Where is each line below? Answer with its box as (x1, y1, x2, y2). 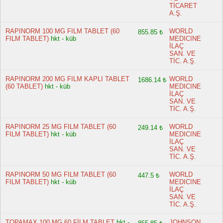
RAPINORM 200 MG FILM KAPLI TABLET (5, 75, 129, 83)
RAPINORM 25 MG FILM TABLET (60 (5, 123, 116, 130)
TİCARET (169, 2, 198, 9)
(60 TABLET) (5, 83, 43, 90)
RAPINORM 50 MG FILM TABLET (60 (5, 171, 116, 178)
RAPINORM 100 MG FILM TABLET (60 (5, 27, 119, 35)
